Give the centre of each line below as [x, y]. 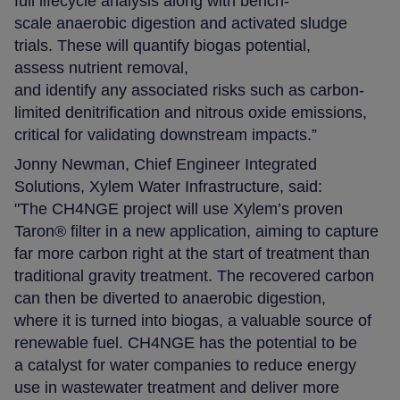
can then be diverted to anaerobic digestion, [171, 298]
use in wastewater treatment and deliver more [177, 387]
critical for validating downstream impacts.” [168, 134]
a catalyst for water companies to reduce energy [186, 365]
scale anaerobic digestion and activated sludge [181, 23]
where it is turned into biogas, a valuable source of [193, 320]
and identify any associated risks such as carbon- [190, 90]
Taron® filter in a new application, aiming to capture [197, 231]
